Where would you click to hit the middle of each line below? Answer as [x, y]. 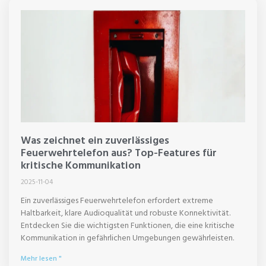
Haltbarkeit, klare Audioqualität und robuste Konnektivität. [126, 213]
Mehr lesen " [41, 258]
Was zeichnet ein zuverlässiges [95, 140]
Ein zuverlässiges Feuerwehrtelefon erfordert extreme [117, 200]
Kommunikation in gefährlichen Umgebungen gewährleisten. [127, 237]
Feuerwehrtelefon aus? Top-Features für [119, 153]
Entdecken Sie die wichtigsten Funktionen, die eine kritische [128, 225]
